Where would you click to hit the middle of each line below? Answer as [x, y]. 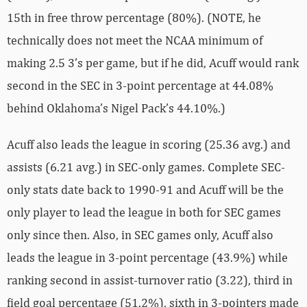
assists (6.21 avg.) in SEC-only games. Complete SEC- [146, 167]
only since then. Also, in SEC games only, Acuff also [140, 234]
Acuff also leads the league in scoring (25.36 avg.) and [149, 144]
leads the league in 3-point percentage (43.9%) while [147, 257]
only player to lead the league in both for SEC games [144, 212]
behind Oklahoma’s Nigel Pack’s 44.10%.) [116, 108]
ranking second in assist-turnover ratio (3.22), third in [150, 280]
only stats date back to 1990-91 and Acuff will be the [145, 189]
